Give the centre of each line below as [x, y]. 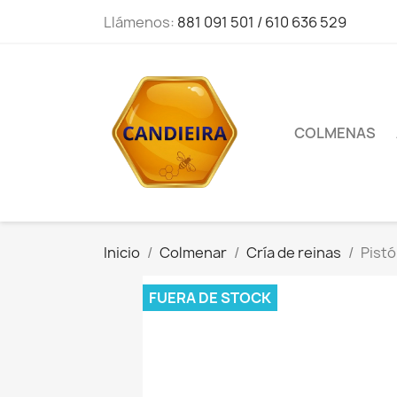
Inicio [122, 253]
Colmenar [193, 253]
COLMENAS [335, 133]
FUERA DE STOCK [210, 298]
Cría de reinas [294, 253]
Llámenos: [140, 22]
